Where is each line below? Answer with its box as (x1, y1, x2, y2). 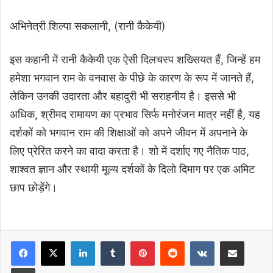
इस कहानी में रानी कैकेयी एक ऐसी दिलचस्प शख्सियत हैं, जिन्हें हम (10, 53, 260, 66)
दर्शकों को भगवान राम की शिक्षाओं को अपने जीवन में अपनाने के (10, 126, 247, 140)
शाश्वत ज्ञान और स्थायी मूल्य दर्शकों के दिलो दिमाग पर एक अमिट (10, 163, 255, 176)
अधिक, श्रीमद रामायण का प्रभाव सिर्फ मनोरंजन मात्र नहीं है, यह (10, 108, 260, 121)
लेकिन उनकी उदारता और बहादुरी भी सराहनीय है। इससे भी (10, 90, 236, 103)
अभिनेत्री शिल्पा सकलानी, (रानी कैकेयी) (10, 19, 166, 33)
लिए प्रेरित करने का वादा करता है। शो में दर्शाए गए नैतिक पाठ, (10, 144, 249, 158)
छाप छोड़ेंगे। (10, 181, 57, 194)
